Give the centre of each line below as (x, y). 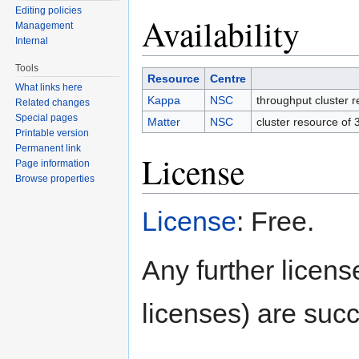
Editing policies (49, 11)
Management (44, 26)
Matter (163, 122)
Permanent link (48, 149)
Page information (53, 164)
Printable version (52, 133)
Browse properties (55, 179)
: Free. (275, 222)
